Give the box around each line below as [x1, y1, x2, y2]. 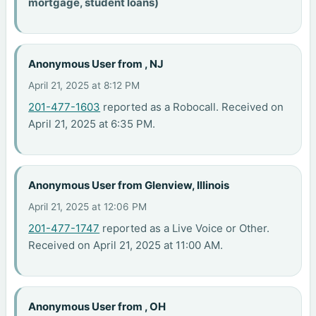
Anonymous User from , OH [28, 300, 166, 314]
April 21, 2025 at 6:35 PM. [28, 116, 156, 130]
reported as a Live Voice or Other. [99, 221, 270, 235]
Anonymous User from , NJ [28, 57, 164, 71]
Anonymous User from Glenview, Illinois [28, 178, 230, 193]
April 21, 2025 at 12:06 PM [28, 200, 147, 212]
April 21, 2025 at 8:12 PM [28, 79, 140, 91]
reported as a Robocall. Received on [100, 99, 284, 114]
